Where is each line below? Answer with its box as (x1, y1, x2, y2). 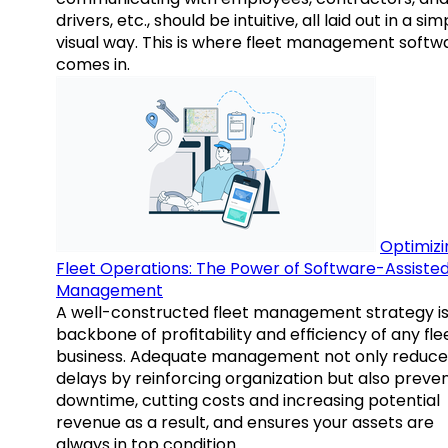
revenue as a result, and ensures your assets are (56, 411, 434, 435)
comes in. (56, 53, 130, 77)
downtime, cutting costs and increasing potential (56, 389, 440, 413)
